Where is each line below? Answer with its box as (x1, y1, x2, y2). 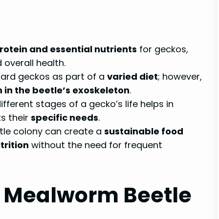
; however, (158, 70, 202, 83)
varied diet (107, 70, 158, 83)
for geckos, (137, 43, 188, 55)
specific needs (31, 111, 98, 124)
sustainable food (104, 125, 183, 137)
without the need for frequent (29, 138, 162, 151)
